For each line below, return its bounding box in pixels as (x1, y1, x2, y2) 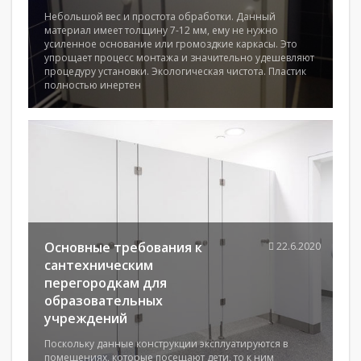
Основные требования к (44, 239, 202, 256)
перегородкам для (44, 274, 167, 292)
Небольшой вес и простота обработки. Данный (44, 10, 276, 23)
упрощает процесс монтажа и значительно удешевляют (44, 51, 314, 64)
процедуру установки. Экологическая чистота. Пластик (44, 64, 306, 78)
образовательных (44, 292, 163, 309)
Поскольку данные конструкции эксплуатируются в (44, 337, 288, 351)
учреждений (44, 309, 127, 327)
